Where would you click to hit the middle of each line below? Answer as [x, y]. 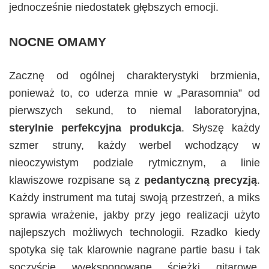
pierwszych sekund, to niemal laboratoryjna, [134, 111]
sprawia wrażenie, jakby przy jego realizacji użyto [134, 215]
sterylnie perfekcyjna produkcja [95, 128]
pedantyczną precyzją [201, 180]
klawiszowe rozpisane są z [77, 180]
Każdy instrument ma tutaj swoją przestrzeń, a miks [134, 198]
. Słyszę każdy [220, 128]
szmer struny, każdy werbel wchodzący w [134, 146]
